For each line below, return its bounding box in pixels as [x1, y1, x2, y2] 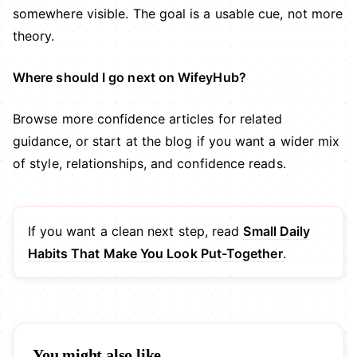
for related [214, 111, 283, 127]
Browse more [13, 111, 97, 127]
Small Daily [243, 223, 311, 240]
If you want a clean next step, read [27, 223, 244, 240]
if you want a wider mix [192, 133, 340, 150]
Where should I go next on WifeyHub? [13, 69, 246, 86]
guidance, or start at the [13, 133, 166, 150]
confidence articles [96, 111, 214, 127]
